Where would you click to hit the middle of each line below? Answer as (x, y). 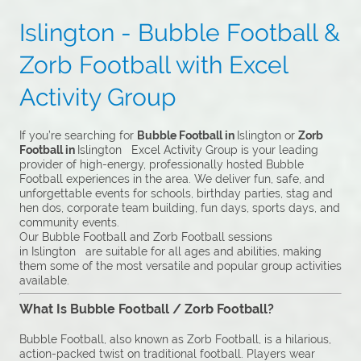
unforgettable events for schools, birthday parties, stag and (176, 194)
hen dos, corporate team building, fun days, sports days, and (180, 208)
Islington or (268, 136)
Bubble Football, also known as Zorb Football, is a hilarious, (175, 340)
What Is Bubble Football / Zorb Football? (147, 309)
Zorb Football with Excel (154, 65)
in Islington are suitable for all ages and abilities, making (170, 252)
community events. (69, 223)
